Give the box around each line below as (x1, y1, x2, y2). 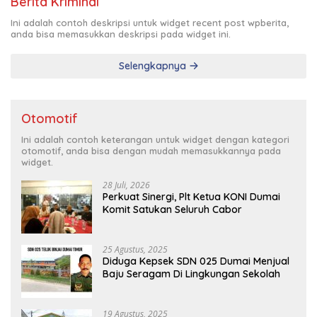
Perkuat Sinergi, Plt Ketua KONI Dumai (103, 190, 280, 203)
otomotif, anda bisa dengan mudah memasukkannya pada (21, 144, 281, 156)
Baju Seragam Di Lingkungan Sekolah (103, 267, 280, 280)
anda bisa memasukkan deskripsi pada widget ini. (11, 28, 231, 40)
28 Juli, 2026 (103, 178, 150, 191)
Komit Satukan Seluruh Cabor (103, 202, 242, 216)
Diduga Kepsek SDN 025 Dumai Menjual (103, 254, 289, 267)
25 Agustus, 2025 (103, 243, 168, 255)
